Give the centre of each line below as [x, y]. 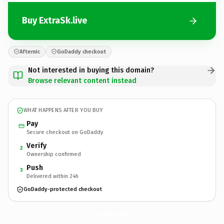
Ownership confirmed [54, 154]
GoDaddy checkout [81, 51]
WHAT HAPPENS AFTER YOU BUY [63, 110]
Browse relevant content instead [82, 80]
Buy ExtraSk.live [54, 20]
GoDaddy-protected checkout [63, 189]
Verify [36, 145]
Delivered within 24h [52, 176]
